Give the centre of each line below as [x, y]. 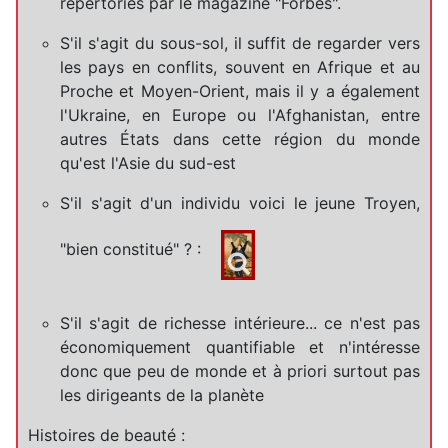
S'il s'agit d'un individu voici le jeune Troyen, [240, 202]
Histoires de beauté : [106, 434]
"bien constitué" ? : [133, 248]
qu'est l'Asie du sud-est [148, 162]
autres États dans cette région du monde [240, 138]
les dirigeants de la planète [162, 394]
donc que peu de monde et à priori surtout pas [240, 370]
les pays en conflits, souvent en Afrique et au [240, 66]
